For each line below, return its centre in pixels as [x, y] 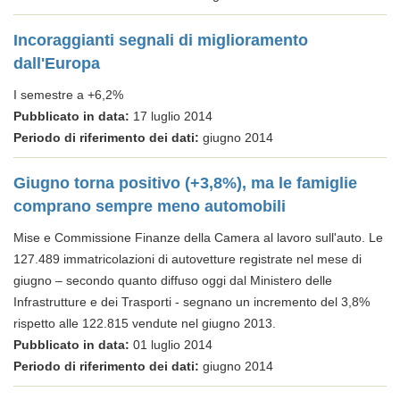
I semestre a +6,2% [68, 95]
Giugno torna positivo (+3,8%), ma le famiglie [185, 183]
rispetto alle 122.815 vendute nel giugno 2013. [145, 323]
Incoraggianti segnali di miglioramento [161, 40]
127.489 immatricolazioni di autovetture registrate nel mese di [187, 259]
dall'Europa [57, 63]
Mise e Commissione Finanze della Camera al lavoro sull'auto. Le [198, 237]
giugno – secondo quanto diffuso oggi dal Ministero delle [173, 280]
